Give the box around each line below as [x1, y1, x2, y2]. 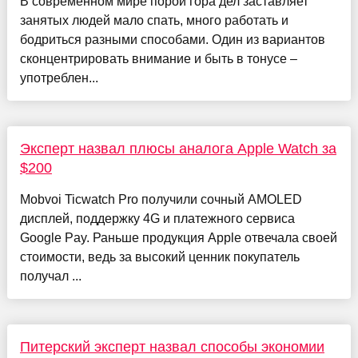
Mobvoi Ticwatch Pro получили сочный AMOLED [19, 193, 302, 207]
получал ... [19, 269, 82, 284]
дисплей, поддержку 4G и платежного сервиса [19, 212, 295, 226]
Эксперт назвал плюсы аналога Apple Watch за [19, 141, 336, 157]
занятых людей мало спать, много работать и [19, 14, 288, 28]
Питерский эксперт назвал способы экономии [19, 339, 324, 356]
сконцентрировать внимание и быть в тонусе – [19, 52, 297, 66]
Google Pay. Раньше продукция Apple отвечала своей [19, 231, 337, 245]
